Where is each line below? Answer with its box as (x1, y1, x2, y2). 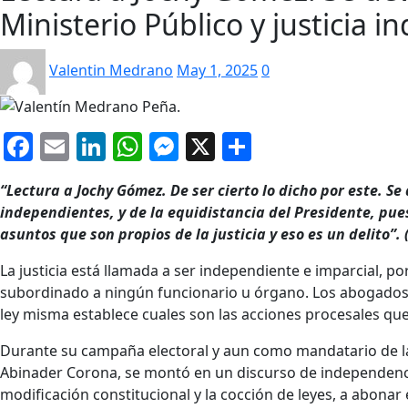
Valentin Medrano (49, 60, 173, 80)
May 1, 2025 (177, 60, 258, 80)
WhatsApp (142, 127, 283, 167)
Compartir (251, 127, 391, 167)
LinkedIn (106, 127, 225, 167)
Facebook (33, 127, 163, 167)
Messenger (178, 127, 330, 167)
